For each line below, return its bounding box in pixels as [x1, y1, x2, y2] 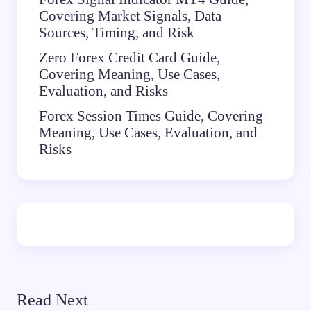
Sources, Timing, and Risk [39, 24, 194, 41]
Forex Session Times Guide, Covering [39, 107, 263, 124]
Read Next [17, 291, 88, 309]
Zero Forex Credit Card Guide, [39, 49, 220, 66]
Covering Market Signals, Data [39, 7, 221, 24]
